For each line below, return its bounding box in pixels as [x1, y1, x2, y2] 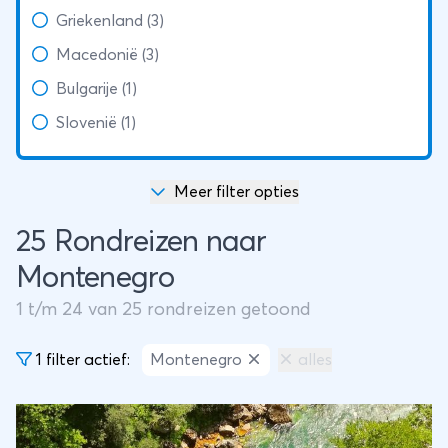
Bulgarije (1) [56, 81, 137, 97]
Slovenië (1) [56, 115, 136, 131]
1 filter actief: [32, 352, 130, 368]
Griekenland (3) [56, 13, 164, 29]
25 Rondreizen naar [16, 227, 267, 257]
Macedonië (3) [56, 47, 159, 63]
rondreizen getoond [142, 301, 311, 319]
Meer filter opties [173, 184, 299, 200]
